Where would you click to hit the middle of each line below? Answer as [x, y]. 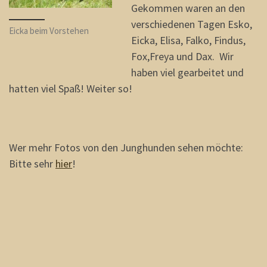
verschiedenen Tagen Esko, [191, 24]
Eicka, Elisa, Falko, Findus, [188, 40]
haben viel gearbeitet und [187, 72]
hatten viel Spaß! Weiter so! [71, 88]
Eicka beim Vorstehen [49, 30]
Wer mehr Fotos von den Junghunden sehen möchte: [126, 147]
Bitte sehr [32, 163]
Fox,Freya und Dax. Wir [182, 56]
